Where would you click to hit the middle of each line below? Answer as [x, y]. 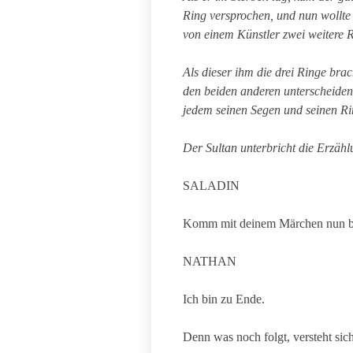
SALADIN [211, 186]
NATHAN [210, 261]
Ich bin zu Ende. [224, 299]
